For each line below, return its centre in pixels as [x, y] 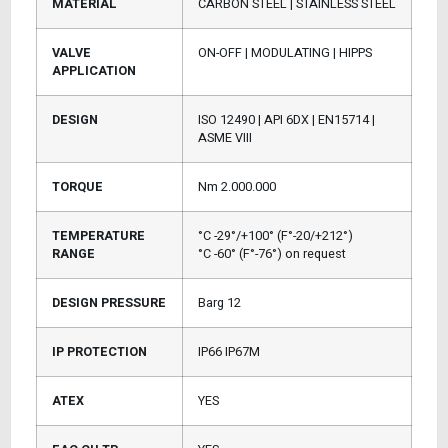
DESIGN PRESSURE [109, 302]
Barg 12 [219, 302]
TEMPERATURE [98, 235]
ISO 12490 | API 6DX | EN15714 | [286, 119]
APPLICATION [94, 70]
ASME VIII [225, 137]
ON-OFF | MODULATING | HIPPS [285, 52]
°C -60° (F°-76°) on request [272, 253]
